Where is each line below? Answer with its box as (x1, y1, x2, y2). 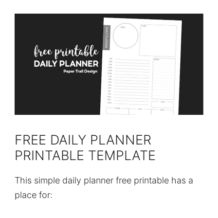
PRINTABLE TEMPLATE (15, 147, 156, 164)
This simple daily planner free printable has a (15, 175, 193, 186)
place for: (15, 190, 53, 200)
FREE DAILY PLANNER (15, 132, 151, 148)
